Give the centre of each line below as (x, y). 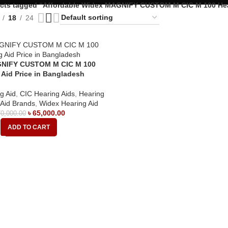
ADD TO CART (28, 127)
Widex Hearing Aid (69, 103)
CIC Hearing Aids (48, 94)
